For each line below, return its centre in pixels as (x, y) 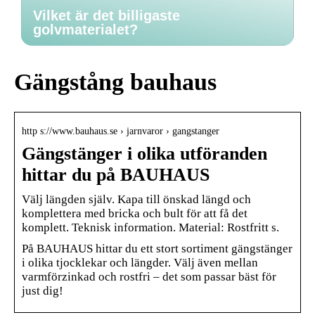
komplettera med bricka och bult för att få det (135, 213)
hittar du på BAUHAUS (116, 174)
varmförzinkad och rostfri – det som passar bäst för (149, 276)
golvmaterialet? (85, 30)
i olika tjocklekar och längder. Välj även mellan (140, 262)
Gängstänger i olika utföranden (144, 153)
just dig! (43, 290)
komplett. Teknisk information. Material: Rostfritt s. (150, 227)
